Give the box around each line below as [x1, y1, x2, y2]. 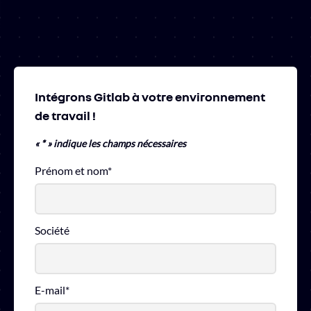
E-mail [35, 283, 65, 297]
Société [35, 224, 69, 237]
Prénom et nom [35, 164, 108, 178]
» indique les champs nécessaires [45, 137, 186, 150]
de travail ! [35, 108, 96, 124]
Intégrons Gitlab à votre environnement [35, 89, 265, 105]
